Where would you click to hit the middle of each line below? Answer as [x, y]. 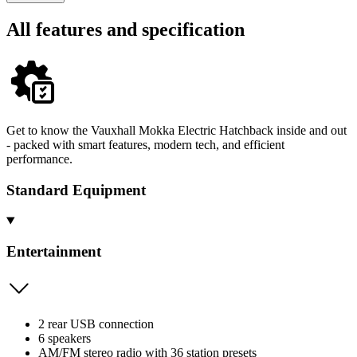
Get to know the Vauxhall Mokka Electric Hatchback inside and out [177, 130]
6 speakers [65, 338]
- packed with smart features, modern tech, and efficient [145, 144]
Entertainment [54, 252]
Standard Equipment [76, 190]
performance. [39, 159]
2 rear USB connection [96, 324]
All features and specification [126, 29]
